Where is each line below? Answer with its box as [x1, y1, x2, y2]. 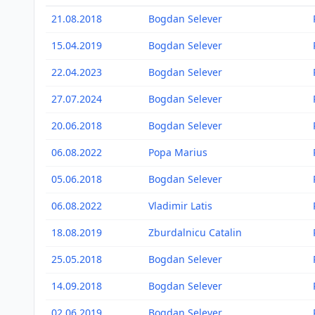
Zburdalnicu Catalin [148, 226, 242, 239]
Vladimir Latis [148, 199, 212, 212]
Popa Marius [148, 146, 207, 159]
